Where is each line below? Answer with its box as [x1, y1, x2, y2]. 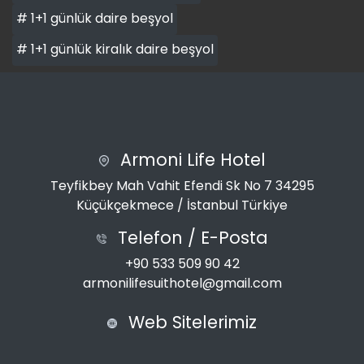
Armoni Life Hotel [115, 147, 266, 171]
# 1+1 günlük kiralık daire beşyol [15, 39, 214, 58]
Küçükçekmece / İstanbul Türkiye [76, 195, 288, 214]
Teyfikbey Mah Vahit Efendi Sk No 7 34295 [50, 175, 314, 195]
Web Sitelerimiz [123, 310, 257, 334]
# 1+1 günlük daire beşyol [15, 8, 173, 28]
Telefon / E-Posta [112, 225, 268, 249]
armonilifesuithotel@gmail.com [82, 273, 282, 292]
